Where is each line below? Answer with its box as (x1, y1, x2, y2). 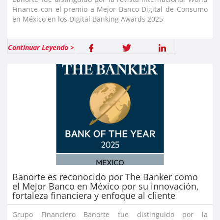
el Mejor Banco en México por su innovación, (12, 180, 199, 192)
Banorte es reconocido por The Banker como (12, 171, 198, 183)
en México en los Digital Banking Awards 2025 (12, 14, 164, 24)
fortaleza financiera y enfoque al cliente (12, 190, 176, 202)
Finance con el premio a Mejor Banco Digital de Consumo (12, 4, 208, 14)
